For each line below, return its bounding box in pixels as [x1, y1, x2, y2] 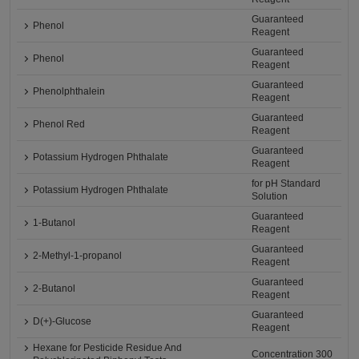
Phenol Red [33, 119, 86, 130]
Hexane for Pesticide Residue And [33, 342, 183, 353]
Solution [252, 191, 288, 202]
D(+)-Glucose [33, 316, 92, 327]
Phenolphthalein [33, 86, 106, 97]
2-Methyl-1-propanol [33, 250, 123, 261]
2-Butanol [33, 283, 76, 294]
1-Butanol [33, 217, 76, 228]
